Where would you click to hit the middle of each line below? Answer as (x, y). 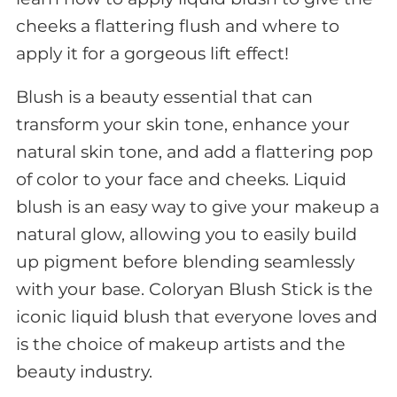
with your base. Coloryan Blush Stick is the (194, 289)
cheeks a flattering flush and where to (177, 26)
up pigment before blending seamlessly (185, 261)
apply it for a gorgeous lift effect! (152, 53)
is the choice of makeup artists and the (180, 344)
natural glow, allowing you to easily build (186, 234)
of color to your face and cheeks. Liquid (181, 179)
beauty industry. (84, 371)
